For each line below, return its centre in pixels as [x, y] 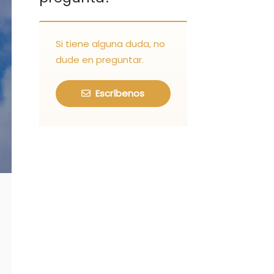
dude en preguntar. [99, 59]
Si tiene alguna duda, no [110, 43]
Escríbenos [119, 93]
